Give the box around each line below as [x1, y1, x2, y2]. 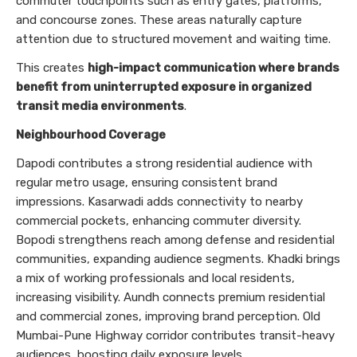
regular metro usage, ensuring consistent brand [16, 175, 277, 190]
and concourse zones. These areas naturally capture [16, 12, 302, 27]
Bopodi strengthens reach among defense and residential [16, 232, 335, 247]
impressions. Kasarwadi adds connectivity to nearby [16, 194, 303, 209]
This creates [16, 60, 88, 75]
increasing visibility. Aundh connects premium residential [16, 289, 325, 304]
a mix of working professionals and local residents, [16, 270, 295, 285]
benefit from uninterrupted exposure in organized [16, 79, 312, 94]
